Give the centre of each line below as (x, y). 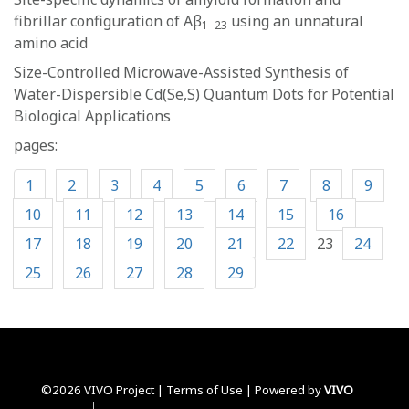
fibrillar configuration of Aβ (108, 21)
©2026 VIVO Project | (104, 390)
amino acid (51, 43)
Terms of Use (204, 390)
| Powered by (283, 390)
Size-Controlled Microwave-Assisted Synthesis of (181, 72)
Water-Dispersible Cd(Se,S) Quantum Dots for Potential (204, 94)
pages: (36, 145)
